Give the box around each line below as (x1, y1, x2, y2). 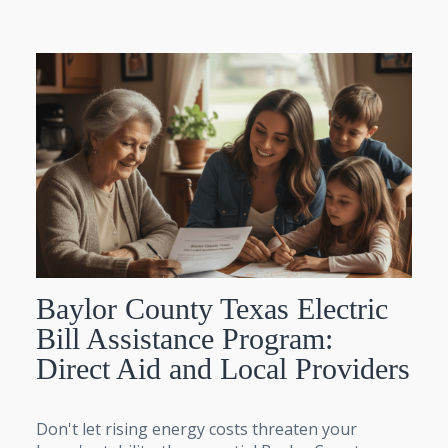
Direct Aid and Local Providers (36, 352, 410, 386)
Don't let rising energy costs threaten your (36, 418, 357, 441)
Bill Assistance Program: (36, 322, 333, 356)
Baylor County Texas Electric (36, 292, 388, 326)
